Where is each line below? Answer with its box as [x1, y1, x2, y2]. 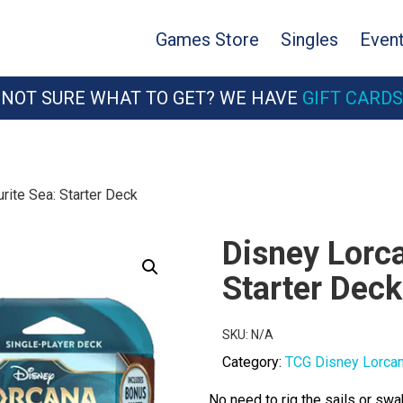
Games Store [156, 29, 259, 50]
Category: [221, 354, 285, 371]
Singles [281, 29, 338, 50]
